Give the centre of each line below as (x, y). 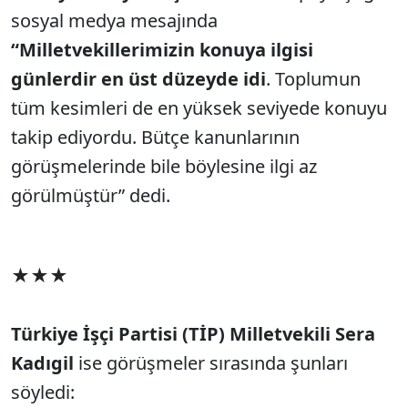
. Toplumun (313, 79)
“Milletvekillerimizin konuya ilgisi (162, 50)
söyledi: (43, 392)
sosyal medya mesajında (114, 20)
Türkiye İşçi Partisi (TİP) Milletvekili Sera (193, 334)
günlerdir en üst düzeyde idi (138, 79)
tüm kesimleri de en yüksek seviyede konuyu (199, 108)
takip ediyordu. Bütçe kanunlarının (155, 137)
